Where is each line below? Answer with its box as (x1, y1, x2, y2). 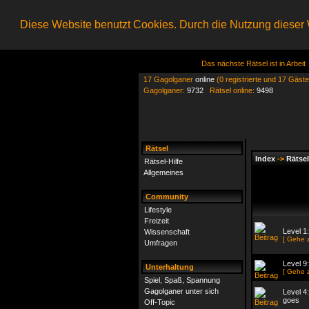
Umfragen (144, 239, 177, 247)
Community (143, 192, 188, 201)
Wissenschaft (144, 228, 190, 236)
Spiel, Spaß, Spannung (144, 276, 220, 284)
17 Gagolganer (139, 75, 195, 83)
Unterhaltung (143, 263, 194, 271)
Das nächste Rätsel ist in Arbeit (201, 59, 306, 68)
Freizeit (144, 217, 169, 225)
